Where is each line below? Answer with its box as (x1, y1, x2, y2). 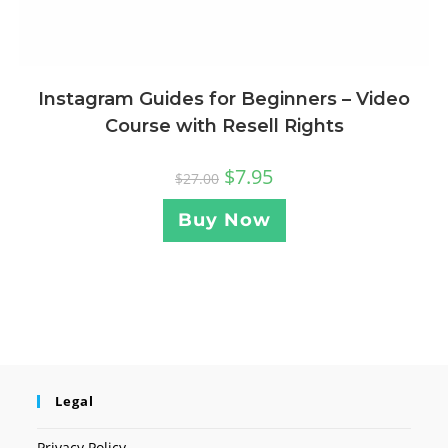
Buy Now (177, 209, 271, 232)
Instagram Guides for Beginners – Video (38, 88, 410, 111)
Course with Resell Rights (104, 115, 344, 138)
